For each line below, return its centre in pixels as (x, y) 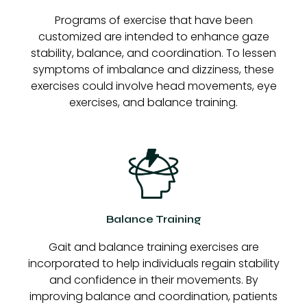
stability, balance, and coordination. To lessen (153, 53)
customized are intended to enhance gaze (153, 37)
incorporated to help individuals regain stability (153, 264)
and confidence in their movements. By (153, 280)
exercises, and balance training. (153, 103)
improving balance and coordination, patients (153, 297)
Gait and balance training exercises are (153, 247)
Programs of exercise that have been (153, 21)
